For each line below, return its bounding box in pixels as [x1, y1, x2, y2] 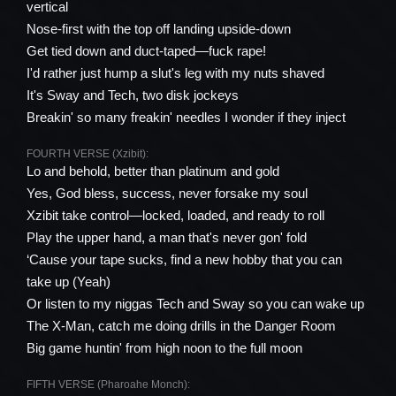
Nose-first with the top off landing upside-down [27, 21, 291, 36]
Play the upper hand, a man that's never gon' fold [27, 230, 307, 245]
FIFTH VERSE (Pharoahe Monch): [27, 378, 190, 391]
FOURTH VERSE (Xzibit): [27, 148, 148, 160]
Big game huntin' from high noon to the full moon [27, 340, 302, 355]
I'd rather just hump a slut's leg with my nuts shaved [27, 65, 324, 80]
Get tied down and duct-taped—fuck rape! [27, 43, 266, 58]
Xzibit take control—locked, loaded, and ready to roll [27, 208, 324, 223]
